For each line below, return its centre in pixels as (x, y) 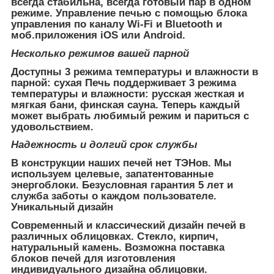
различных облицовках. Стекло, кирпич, (115, 236)
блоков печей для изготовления (93, 258)
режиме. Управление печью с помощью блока (129, 13)
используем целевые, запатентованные (112, 174)
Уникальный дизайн (62, 207)
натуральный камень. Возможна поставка (118, 247)
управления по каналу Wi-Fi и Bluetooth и (117, 24)
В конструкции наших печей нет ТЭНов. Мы (121, 163)
